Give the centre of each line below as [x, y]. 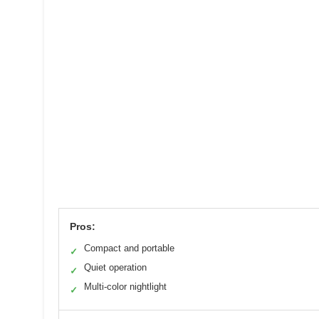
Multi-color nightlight [125, 286]
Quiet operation [115, 267]
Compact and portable [129, 248]
